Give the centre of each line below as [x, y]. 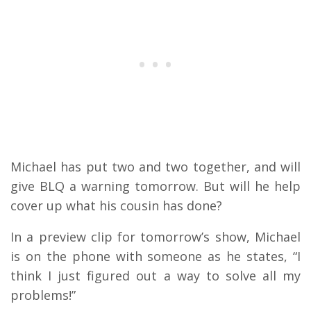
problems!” [45, 295]
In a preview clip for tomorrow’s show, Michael [155, 237]
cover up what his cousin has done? [116, 206]
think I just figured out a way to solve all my [155, 276]
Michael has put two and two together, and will [155, 167]
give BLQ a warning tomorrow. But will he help [155, 186]
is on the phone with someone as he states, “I [155, 257]
